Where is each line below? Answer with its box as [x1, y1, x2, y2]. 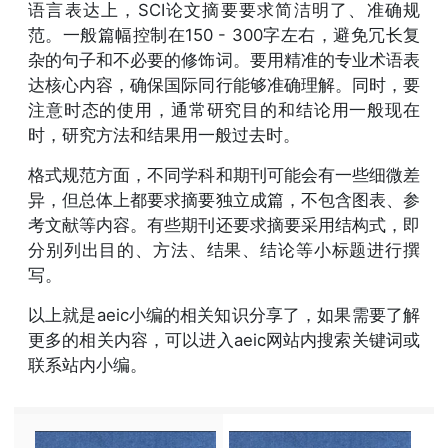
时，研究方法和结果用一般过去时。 [28, 124, 300, 145]
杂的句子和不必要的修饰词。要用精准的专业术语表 [28, 49, 420, 70]
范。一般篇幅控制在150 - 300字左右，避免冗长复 [28, 24, 420, 45]
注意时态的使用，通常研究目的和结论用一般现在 [28, 99, 420, 120]
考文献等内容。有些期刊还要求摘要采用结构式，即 [28, 214, 420, 235]
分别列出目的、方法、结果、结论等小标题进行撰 [28, 239, 420, 260]
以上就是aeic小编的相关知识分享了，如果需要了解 [28, 304, 420, 325]
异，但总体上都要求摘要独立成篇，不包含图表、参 [28, 189, 420, 210]
